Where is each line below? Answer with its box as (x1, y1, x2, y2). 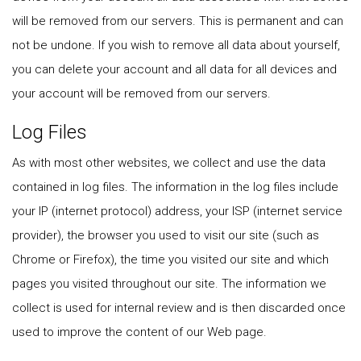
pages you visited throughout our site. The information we (12, 276, 326, 291)
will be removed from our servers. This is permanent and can (12, 14, 343, 28)
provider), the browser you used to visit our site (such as (12, 228, 319, 243)
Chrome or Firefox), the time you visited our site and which (12, 252, 329, 267)
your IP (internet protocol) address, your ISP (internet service (12, 204, 342, 218)
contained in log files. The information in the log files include (12, 180, 338, 194)
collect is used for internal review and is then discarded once (12, 301, 346, 315)
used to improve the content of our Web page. (12, 325, 267, 339)
